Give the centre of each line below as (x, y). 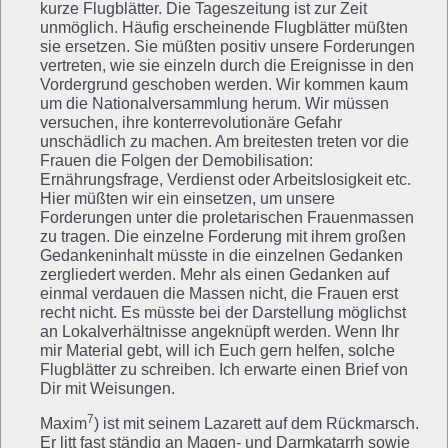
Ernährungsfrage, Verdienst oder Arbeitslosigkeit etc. (225, 179)
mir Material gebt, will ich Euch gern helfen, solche (217, 350)
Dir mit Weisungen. (107, 388)
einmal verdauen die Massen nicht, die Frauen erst (219, 293)
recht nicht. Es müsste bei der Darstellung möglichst (223, 312)
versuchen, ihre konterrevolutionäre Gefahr (191, 122)
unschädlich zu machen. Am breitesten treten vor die (224, 141)
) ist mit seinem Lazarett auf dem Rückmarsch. (256, 423)
